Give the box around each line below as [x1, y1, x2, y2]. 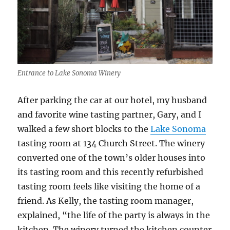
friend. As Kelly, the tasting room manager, [17, 195, 194, 206]
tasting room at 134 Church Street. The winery [17, 138, 205, 148]
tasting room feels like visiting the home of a [17, 181, 201, 191]
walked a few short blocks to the [17, 123, 151, 134]
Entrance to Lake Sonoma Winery [17, 68, 121, 78]
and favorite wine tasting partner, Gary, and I [17, 109, 202, 120]
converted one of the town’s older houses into [17, 152, 206, 163]
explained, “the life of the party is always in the [17, 209, 210, 220]
